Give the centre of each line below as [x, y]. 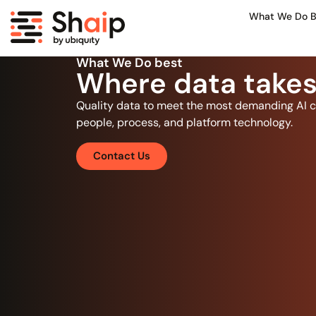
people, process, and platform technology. [184, 122]
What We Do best [129, 63]
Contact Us [121, 156]
